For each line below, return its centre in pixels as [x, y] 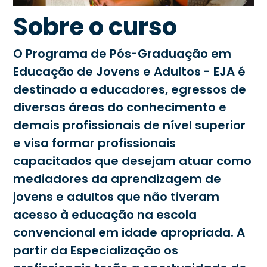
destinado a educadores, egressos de [130, 89]
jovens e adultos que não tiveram [117, 196]
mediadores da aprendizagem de [117, 178]
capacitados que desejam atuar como [133, 161]
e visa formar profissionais [95, 143]
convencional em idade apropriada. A [129, 232]
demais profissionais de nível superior [130, 125]
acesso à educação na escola [105, 214]
